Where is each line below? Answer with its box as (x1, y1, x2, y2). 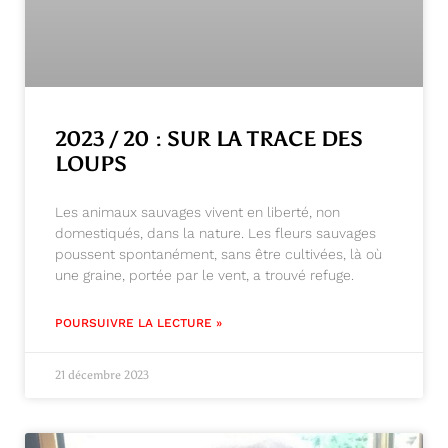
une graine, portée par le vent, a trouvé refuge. (55, 266, 354, 283)
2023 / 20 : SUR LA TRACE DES (55, 125, 363, 152)
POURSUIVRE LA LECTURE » (55, 315, 222, 330)
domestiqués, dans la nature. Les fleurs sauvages (55, 224, 376, 241)
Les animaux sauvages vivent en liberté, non (55, 203, 340, 220)
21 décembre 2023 (55, 367, 149, 382)
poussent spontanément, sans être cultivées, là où (55, 245, 382, 262)
